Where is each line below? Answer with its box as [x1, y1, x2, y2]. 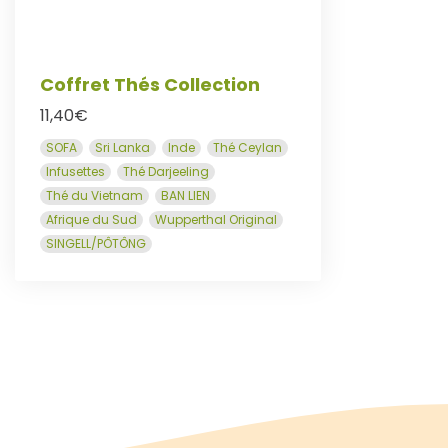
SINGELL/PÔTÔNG [46, 235, 146, 253]
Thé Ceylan [213, 139, 282, 157]
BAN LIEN [161, 187, 210, 205]
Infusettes [46, 163, 105, 181]
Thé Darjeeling [123, 163, 209, 181]
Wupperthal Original [155, 211, 277, 229]
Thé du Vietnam [46, 187, 143, 205]
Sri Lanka [95, 139, 150, 157]
